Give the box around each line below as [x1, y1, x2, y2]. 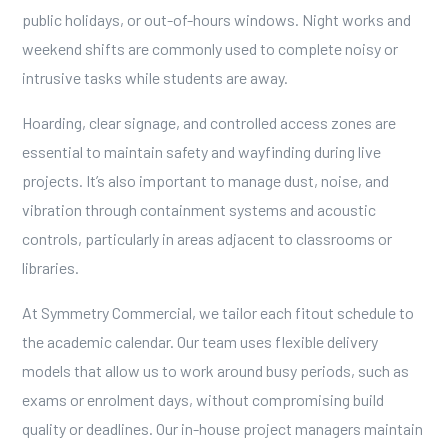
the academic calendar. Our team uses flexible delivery [21, 332, 378, 351]
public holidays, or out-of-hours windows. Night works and [21, 10, 411, 29]
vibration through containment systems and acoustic [21, 200, 376, 219]
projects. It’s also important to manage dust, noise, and [21, 171, 389, 190]
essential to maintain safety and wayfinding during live [21, 142, 381, 161]
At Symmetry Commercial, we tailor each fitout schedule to [21, 303, 414, 322]
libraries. [21, 258, 79, 277]
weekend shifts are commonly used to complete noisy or [21, 39, 398, 58]
